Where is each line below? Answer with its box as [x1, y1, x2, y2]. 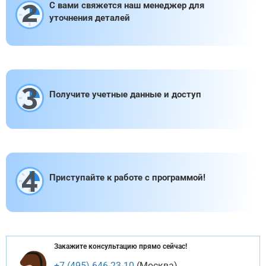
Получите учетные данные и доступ [49, 89, 201, 100]
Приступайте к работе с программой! [49, 172, 205, 183]
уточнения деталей [49, 12, 130, 23]
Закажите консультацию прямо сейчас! [54, 242, 187, 251]
